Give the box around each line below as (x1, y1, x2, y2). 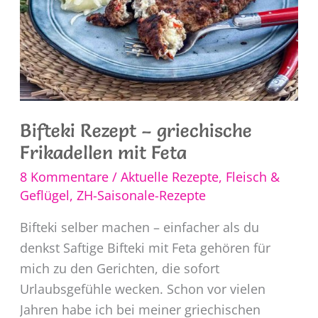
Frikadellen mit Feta (19, 141, 187, 164)
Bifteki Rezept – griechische (19, 119, 252, 142)
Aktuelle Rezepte (120, 168, 219, 185)
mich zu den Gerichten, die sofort (19, 259, 219, 277)
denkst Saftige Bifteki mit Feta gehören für (19, 238, 270, 256)
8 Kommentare (19, 168, 109, 185)
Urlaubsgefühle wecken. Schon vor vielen (19, 280, 265, 297)
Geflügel (19, 186, 70, 204)
